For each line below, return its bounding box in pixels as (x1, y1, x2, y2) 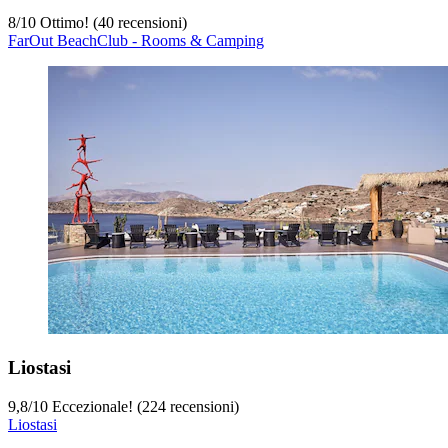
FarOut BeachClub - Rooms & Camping (8, 32, 264, 50)
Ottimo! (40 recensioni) (36, 14, 187, 32)
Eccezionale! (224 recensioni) (48, 397, 239, 415)
